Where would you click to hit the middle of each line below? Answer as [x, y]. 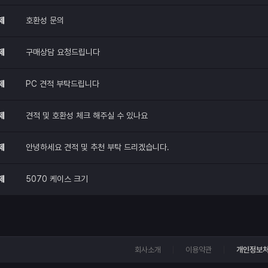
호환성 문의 [45, 20]
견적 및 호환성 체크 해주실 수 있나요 [87, 115]
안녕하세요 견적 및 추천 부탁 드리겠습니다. [98, 147]
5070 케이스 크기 [57, 179]
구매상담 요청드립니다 [63, 52]
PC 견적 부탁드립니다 [63, 84]
